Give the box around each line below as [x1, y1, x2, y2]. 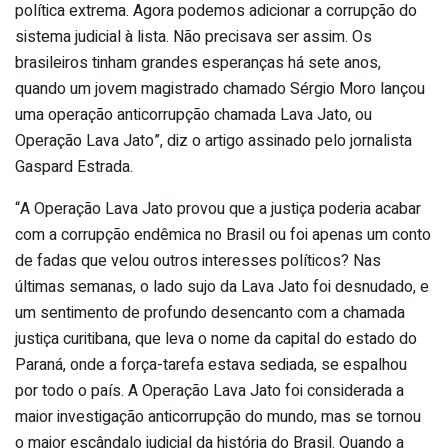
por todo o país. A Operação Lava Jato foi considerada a [15, 378, 404, 403]
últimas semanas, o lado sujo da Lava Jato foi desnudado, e [15, 274, 429, 299]
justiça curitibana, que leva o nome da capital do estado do [15, 326, 417, 351]
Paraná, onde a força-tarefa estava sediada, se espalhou [15, 352, 407, 377]
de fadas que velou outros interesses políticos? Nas [15, 248, 381, 273]
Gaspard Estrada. [15, 154, 133, 179]
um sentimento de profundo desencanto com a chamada [15, 300, 405, 325]
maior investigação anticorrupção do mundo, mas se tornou [15, 404, 421, 429]
